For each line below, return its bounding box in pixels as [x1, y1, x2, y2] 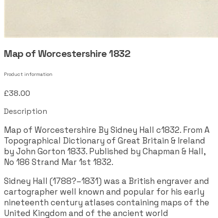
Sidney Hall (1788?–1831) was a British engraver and [4, 176, 209, 187]
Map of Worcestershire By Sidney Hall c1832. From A [4, 125, 210, 136]
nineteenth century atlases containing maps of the [4, 197, 209, 208]
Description [4, 106, 47, 117]
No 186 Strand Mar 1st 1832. [4, 157, 113, 168]
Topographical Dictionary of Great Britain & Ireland [4, 135, 205, 146]
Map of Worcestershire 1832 [4, 47, 130, 60]
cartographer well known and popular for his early [4, 186, 204, 198]
